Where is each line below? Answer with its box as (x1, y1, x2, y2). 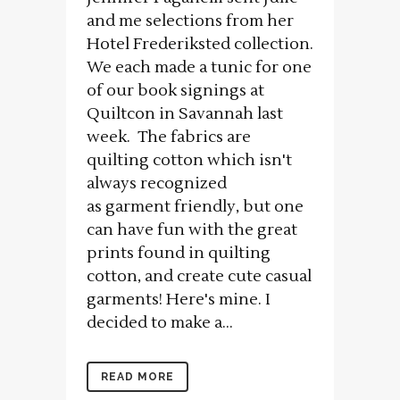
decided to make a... (87, 312, 233, 333)
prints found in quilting (87, 242, 271, 263)
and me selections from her (87, 10, 294, 31)
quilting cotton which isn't (87, 149, 292, 171)
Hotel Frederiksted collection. (87, 33, 313, 54)
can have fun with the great (87, 219, 297, 240)
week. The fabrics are (87, 126, 251, 147)
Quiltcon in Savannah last (87, 103, 283, 124)
